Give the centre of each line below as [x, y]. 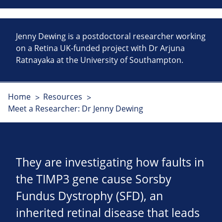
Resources [62, 97]
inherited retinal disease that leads [108, 213]
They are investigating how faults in [110, 163]
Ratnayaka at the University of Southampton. [100, 60]
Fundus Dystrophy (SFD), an [89, 196]
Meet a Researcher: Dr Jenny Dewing [76, 109]
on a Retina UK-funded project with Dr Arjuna [100, 48]
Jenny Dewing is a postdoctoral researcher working [111, 36]
